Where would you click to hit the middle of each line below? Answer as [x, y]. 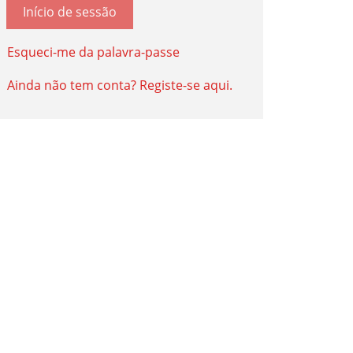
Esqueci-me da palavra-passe [93, 52]
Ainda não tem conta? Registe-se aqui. [120, 85]
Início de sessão [70, 12]
